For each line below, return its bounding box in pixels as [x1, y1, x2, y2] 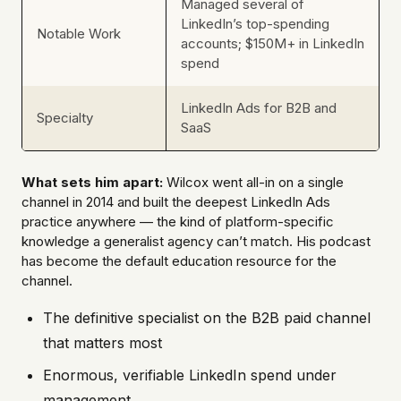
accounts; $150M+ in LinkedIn [181, 35, 364, 53]
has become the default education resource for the [21, 252, 337, 270]
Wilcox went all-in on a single [163, 174, 344, 192]
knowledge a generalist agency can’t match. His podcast [21, 233, 371, 251]
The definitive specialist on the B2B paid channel [43, 309, 371, 328]
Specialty [37, 109, 93, 127]
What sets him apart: [21, 174, 163, 192]
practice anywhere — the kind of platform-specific [21, 213, 334, 231]
